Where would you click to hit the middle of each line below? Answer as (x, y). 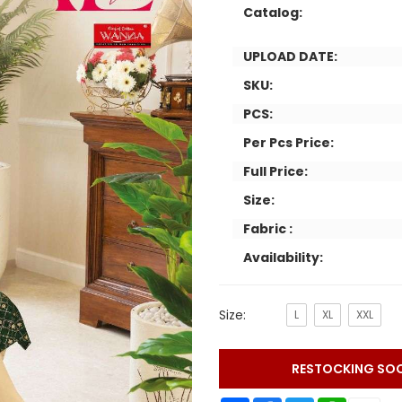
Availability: (283, 258)
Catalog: (273, 13)
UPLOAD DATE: (290, 57)
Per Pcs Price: (288, 143)
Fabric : (268, 229)
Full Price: (275, 171)
